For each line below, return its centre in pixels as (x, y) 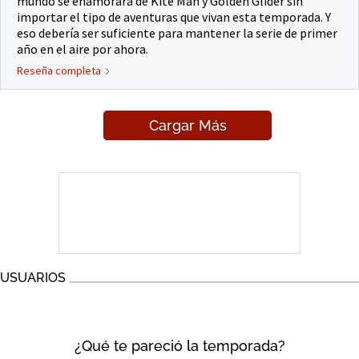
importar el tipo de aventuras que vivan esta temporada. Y (174, 17)
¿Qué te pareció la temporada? (179, 346)
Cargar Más (188, 125)
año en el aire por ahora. (83, 49)
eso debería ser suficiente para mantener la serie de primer (177, 33)
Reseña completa (59, 71)
